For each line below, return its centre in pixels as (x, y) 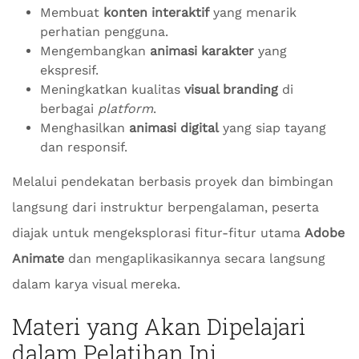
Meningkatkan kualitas (112, 89)
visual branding (231, 89)
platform (125, 109)
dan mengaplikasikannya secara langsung (195, 258)
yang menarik (253, 12)
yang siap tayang (272, 128)
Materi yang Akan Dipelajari (159, 327)
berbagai (69, 109)
